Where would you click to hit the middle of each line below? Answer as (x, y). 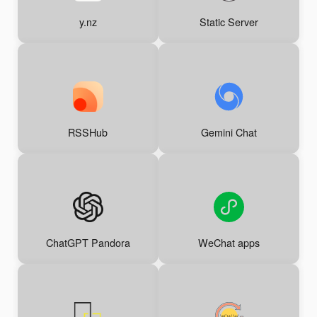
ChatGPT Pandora (88, 243)
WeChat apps (229, 243)
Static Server (229, 22)
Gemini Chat (229, 132)
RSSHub (88, 132)
